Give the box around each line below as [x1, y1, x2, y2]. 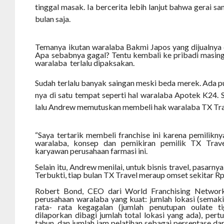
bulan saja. [35, 14, 72, 24]
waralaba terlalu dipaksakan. [35, 58, 135, 68]
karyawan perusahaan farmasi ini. [35, 146, 149, 156]
